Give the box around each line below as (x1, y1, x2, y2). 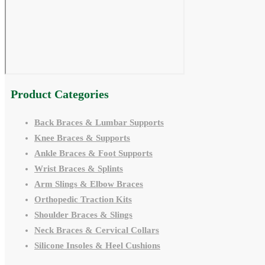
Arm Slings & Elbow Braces (34, 179, 143, 189)
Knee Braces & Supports (34, 133, 130, 143)
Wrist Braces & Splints (34, 164, 123, 174)
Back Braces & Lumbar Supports (34, 118, 164, 128)
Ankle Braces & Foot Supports (34, 148, 153, 159)
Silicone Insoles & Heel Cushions (34, 241, 160, 251)
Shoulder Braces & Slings (34, 210, 132, 220)
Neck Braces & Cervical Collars (34, 225, 159, 235)
